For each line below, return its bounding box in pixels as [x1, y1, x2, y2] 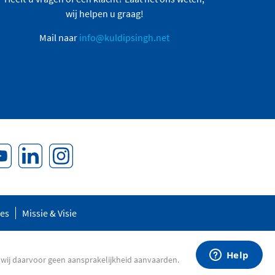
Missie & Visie [22, 206, 77, 219]
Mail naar [39, 31, 80, 44]
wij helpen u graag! [65, 7, 144, 20]
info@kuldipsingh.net [79, 31, 170, 44]
